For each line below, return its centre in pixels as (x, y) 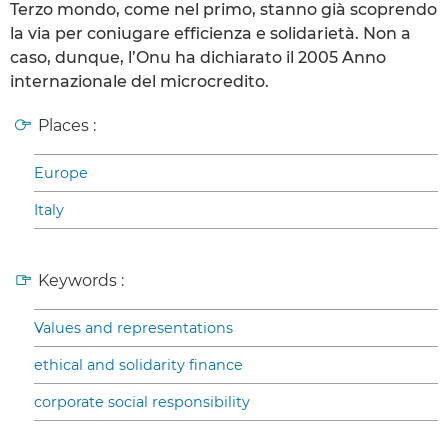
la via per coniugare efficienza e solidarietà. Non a (210, 33)
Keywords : (81, 280)
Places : (67, 125)
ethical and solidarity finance (138, 364)
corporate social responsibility (142, 401)
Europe (61, 172)
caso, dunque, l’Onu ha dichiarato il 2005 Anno (198, 57)
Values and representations (133, 327)
